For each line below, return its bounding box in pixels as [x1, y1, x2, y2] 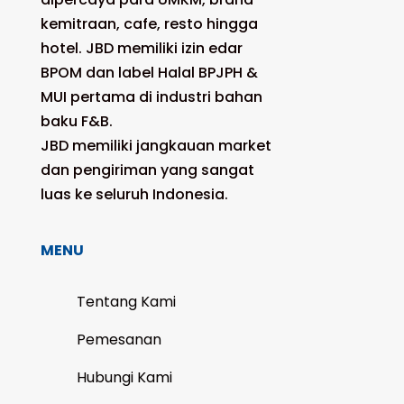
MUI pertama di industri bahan [41, 87, 262, 108]
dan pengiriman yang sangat [41, 160, 254, 181]
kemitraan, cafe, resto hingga [41, 14, 258, 35]
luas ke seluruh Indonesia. [41, 184, 228, 206]
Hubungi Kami [77, 367, 172, 389]
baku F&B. [41, 111, 113, 133]
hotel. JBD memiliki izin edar [41, 38, 243, 60]
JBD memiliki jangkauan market [41, 135, 271, 157]
